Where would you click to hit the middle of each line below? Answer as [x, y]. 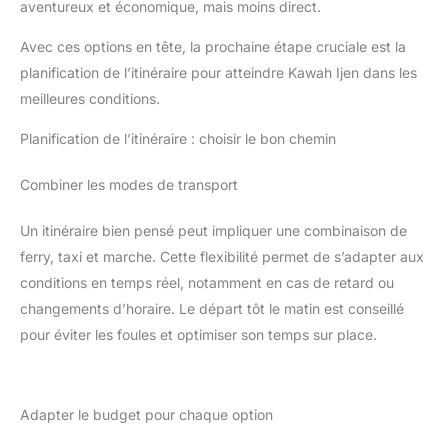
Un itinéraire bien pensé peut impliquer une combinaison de [213, 230]
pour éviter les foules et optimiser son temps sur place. [198, 334]
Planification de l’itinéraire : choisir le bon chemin [178, 138]
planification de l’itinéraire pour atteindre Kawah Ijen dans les [218, 72]
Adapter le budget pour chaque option [146, 414]
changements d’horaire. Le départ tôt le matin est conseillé [212, 308]
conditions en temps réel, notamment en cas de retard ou [207, 282]
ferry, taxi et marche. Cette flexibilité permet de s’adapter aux [222, 256]
